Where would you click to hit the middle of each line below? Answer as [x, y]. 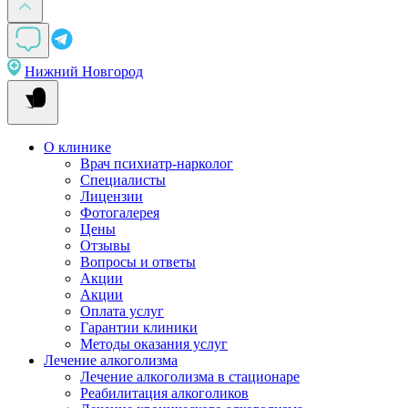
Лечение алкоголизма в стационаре [190, 377]
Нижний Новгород [84, 71]
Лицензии [112, 196]
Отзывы [105, 245]
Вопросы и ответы [138, 262]
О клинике [77, 147]
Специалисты [123, 180]
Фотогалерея [120, 213]
